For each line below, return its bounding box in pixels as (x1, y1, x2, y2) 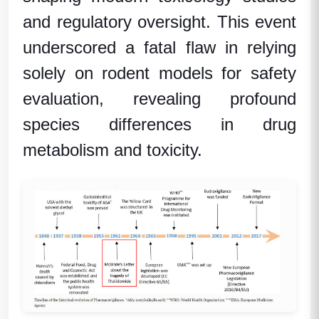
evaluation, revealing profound (23, 89, 296, 108)
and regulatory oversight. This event (23, 12, 296, 31)
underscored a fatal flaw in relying (23, 38, 296, 57)
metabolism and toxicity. (23, 140, 202, 159)
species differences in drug (23, 115, 296, 134)
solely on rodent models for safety (23, 63, 296, 83)
